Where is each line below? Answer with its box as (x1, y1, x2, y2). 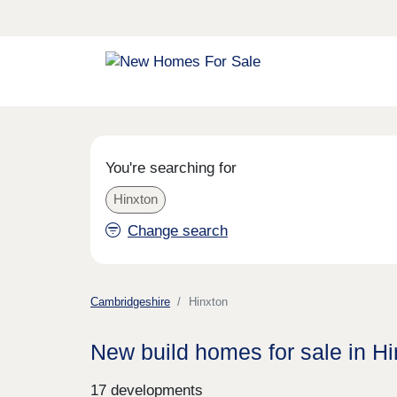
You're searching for (105, 159, 237, 176)
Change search (127, 222, 228, 239)
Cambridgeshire (90, 295, 170, 309)
